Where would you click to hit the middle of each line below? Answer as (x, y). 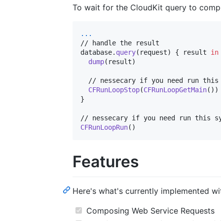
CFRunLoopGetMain (175, 90)
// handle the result (120, 43)
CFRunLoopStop (114, 90)
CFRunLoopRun (104, 128)
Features (106, 162)
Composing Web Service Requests (149, 210)
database (96, 53)
